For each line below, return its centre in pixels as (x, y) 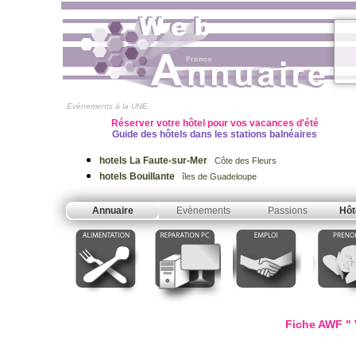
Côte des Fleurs (243, 161)
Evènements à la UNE (107, 106)
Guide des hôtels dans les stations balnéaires (215, 134)
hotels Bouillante (138, 176)
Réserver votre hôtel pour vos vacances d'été (215, 123)
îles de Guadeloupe (217, 176)
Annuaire (113, 211)
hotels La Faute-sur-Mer (155, 161)
